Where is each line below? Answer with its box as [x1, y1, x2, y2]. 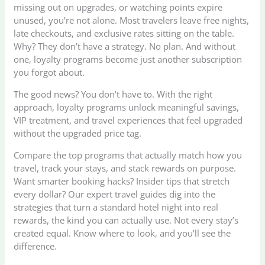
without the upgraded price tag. [14, 127, 142, 139]
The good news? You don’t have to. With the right [14, 88, 213, 100]
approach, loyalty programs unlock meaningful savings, [14, 101, 240, 113]
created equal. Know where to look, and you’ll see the [14, 227, 231, 239]
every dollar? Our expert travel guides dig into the [14, 188, 216, 200]
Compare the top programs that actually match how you [14, 148, 243, 161]
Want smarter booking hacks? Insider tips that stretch [14, 174, 230, 187]
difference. [14, 240, 57, 252]
